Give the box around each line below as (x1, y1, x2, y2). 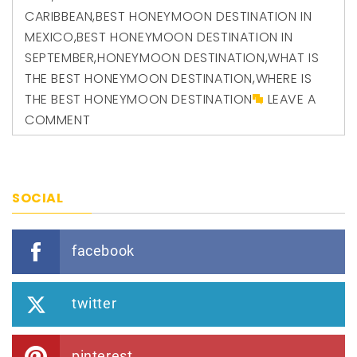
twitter (72, 294, 117, 312)
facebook (72, 241, 135, 259)
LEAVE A (267, 89, 316, 108)
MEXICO (25, 27, 74, 46)
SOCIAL (12, 188, 64, 207)
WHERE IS (255, 69, 312, 88)
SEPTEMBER (25, 48, 95, 67)
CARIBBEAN (25, 6, 93, 25)
